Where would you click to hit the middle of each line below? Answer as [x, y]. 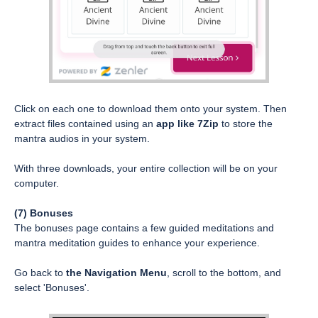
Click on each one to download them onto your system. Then [150, 109]
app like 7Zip [187, 124]
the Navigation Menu [116, 273]
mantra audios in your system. [82, 139]
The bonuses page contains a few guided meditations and [144, 228]
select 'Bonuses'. [52, 288]
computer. [37, 183]
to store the [246, 124]
